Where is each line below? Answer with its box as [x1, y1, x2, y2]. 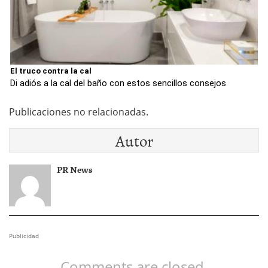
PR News [57, 162, 93, 177]
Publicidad [9, 232, 39, 240]
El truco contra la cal [10, 66, 92, 76]
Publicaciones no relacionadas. [9, 105, 148, 119]
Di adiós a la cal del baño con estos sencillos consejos [10, 78, 226, 89]
